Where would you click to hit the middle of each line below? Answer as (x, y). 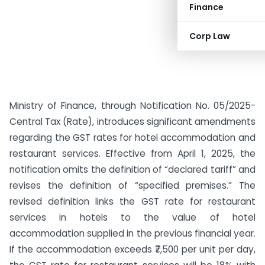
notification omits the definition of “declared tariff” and (132, 169)
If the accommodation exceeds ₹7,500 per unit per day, (132, 249)
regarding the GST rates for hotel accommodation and (132, 138)
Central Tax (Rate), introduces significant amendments (132, 122)
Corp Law (210, 36)
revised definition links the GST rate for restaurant (132, 201)
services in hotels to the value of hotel (132, 217)
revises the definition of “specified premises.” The (132, 185)
